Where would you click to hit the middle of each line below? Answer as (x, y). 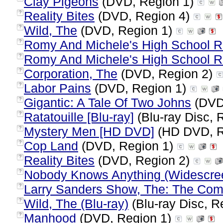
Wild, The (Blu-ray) (76, 204)
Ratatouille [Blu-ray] (79, 117)
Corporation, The (71, 74)
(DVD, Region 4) (144, 16)
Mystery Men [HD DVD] (89, 131)
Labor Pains (57, 88)
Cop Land (51, 146)
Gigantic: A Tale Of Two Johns (108, 103)
